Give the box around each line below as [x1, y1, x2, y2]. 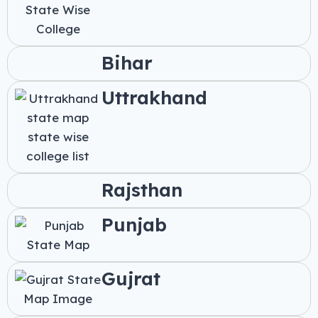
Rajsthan [101, 178, 182, 202]
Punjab [101, 213, 167, 237]
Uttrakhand [101, 86, 207, 110]
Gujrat [101, 267, 160, 291]
